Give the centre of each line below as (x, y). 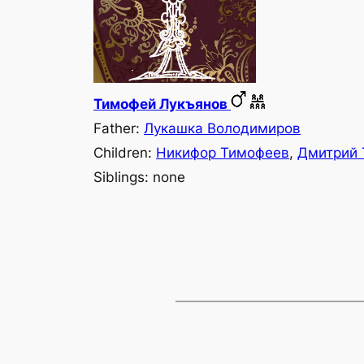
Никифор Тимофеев (223, 152)
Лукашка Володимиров (222, 128)
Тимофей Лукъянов (162, 104)
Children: (125, 152)
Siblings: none (139, 177)
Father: (119, 128)
